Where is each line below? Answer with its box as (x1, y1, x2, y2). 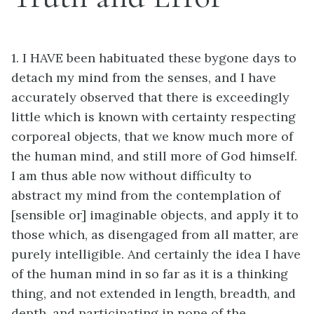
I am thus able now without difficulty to (11, 168, 252, 184)
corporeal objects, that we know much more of (11, 128, 293, 144)
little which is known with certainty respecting (11, 109, 296, 125)
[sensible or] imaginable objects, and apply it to (11, 207, 299, 223)
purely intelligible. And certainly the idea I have (11, 246, 301, 262)
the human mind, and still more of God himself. (11, 148, 297, 164)
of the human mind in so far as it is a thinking (11, 266, 288, 282)
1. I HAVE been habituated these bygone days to (11, 50, 296, 66)
